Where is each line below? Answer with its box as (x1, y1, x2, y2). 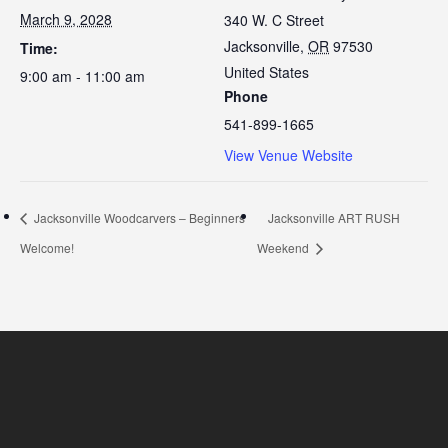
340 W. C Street (224, 10, 324, 30)
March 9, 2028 (20, 9, 112, 29)
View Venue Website (224, 145, 353, 165)
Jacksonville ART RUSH (267, 209, 400, 227)
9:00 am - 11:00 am (20, 66, 145, 86)
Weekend (256, 238, 312, 256)
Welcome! (20, 238, 74, 256)
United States (224, 62, 309, 82)
